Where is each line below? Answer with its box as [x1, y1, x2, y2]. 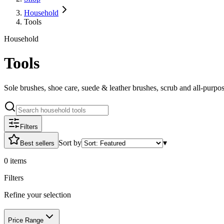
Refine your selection [4, 190, 71, 199]
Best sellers [20, 139, 54, 147]
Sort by [58, 138, 81, 147]
